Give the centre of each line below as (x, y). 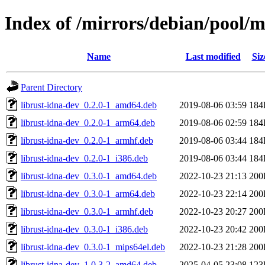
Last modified (213, 56)
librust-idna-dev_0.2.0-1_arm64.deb (88, 122)
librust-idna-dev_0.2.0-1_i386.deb (84, 158)
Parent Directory (51, 87)
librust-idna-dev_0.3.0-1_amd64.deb (89, 176)
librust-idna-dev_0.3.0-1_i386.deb (84, 229)
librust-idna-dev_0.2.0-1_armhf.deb (87, 140)
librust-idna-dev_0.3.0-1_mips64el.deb (93, 247)
